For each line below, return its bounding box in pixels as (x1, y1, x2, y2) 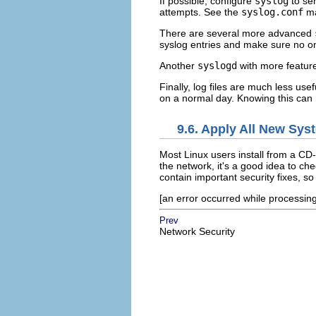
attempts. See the (159, 6, 241, 18)
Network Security (159, 226, 235, 238)
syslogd (197, 59, 237, 71)
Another (159, 59, 197, 71)
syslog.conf (241, 6, 303, 18)
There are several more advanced (159, 27, 315, 39)
